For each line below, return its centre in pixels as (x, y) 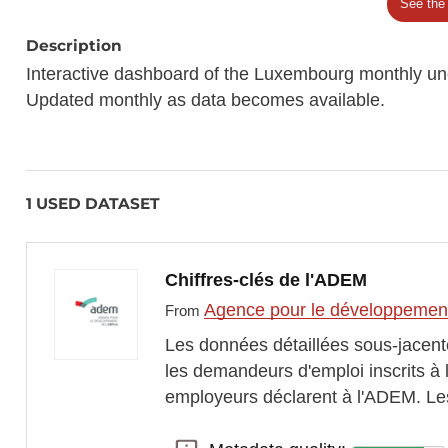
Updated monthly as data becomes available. (206, 100)
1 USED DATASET (93, 204)
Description (74, 45)
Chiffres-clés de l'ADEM (265, 280)
